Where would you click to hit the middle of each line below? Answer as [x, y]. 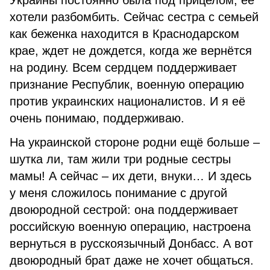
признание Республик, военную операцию [127, 84]
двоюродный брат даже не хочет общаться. [132, 260]
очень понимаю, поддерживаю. [97, 118]
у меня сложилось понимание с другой [118, 193]
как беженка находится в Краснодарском [124, 34]
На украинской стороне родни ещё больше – [135, 142]
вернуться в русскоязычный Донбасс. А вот [131, 243]
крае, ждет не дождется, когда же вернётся [131, 51]
